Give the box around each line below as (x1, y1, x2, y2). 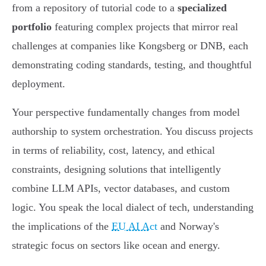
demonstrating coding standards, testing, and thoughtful (12, 59, 252, 71)
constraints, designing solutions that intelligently (12, 163, 221, 176)
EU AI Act (112, 220, 157, 233)
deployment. (12, 78, 65, 90)
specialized (178, 2, 227, 14)
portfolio (12, 21, 52, 33)
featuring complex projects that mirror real (52, 21, 238, 33)
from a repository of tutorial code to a (12, 2, 178, 14)
